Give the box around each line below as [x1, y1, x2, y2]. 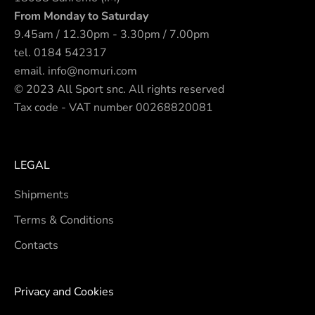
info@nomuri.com [48, 63, 137, 79]
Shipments [14, 186, 69, 202]
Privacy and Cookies [14, 283, 114, 300]
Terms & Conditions [14, 212, 114, 228]
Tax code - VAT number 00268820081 [14, 99, 213, 115]
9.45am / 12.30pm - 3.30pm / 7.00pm [14, 26, 210, 42]
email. [14, 63, 48, 79]
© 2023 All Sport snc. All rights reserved [14, 81, 224, 97]
